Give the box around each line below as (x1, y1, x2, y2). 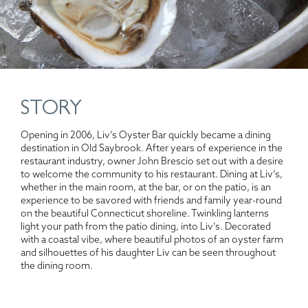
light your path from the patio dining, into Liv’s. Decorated (21, 221, 271, 232)
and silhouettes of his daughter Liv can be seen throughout (21, 247, 276, 258)
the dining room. (21, 261, 93, 272)
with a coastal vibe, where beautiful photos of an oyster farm (21, 234, 283, 245)
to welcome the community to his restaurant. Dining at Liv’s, (21, 169, 283, 180)
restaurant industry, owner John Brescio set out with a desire (21, 156, 283, 167)
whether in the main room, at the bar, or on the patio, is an (21, 182, 271, 193)
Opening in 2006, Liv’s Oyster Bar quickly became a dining (21, 130, 271, 141)
